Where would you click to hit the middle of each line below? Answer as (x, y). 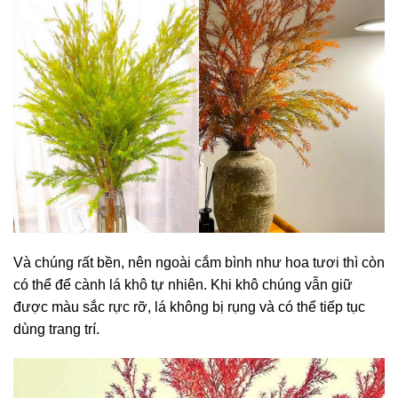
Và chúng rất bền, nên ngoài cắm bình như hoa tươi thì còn (199, 262)
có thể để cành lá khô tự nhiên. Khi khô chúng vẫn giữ (183, 284)
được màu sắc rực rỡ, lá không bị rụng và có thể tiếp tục (189, 306)
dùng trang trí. (56, 329)
